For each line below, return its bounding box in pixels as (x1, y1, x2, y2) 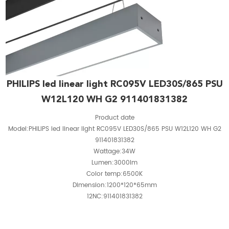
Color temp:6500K (86, 169, 143, 179)
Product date (95, 112, 134, 123)
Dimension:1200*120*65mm (72, 180, 157, 190)
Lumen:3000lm (91, 157, 138, 168)
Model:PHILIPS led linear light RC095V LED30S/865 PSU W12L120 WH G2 (8, 124, 221, 134)
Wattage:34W (94, 146, 135, 156)
